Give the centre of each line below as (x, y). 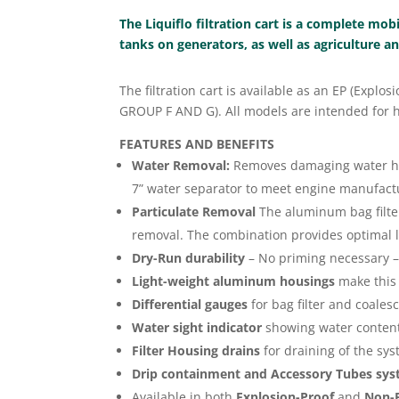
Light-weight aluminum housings (234, 281)
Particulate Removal (194, 212)
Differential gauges (190, 305)
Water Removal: (181, 166)
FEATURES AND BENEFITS (197, 144)
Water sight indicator (197, 328)
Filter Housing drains (196, 351)
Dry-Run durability (189, 258)
